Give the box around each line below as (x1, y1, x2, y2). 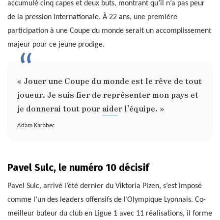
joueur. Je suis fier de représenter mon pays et (17, 88, 198, 100)
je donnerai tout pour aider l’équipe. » (17, 102, 164, 114)
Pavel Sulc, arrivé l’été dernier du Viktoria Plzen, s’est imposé (7, 182, 202, 191)
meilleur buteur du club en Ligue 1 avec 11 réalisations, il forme (7, 210, 212, 218)
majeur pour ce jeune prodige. (7, 40, 105, 49)
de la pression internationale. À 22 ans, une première (7, 13, 177, 21)
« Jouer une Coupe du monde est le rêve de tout (17, 74, 202, 86)
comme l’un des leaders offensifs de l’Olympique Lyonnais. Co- (7, 196, 206, 204)
